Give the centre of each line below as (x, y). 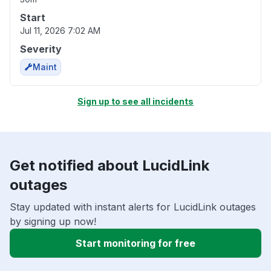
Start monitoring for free (135, 243)
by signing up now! (53, 222)
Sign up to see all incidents (135, 102)
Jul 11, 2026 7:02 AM (60, 31)
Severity (41, 49)
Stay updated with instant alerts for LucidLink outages (133, 207)
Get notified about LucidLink (109, 166)
